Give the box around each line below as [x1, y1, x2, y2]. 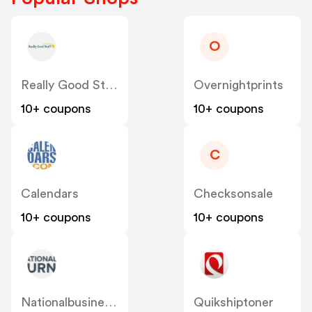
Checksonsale [194, 187, 273, 200]
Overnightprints [194, 78, 283, 91]
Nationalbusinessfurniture [104, 295, 116, 309]
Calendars [21, 187, 79, 200]
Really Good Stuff [105, 78, 117, 91]
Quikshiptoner [194, 295, 274, 309]
